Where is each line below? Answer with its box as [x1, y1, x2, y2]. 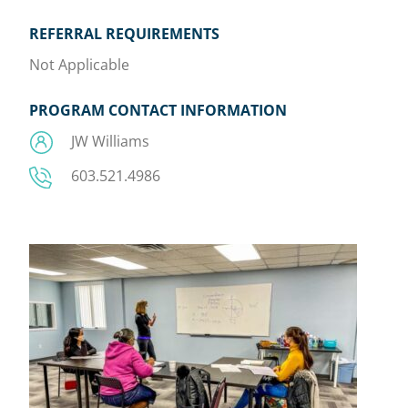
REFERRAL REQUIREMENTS [29, 24, 219, 45]
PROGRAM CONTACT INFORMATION [29, 100, 287, 121]
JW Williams [67, 131, 149, 152]
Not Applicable [29, 55, 129, 76]
